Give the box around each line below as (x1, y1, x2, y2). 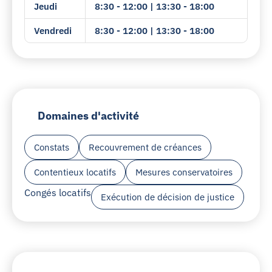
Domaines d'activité (38, 109, 139, 123)
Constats (34, 141, 69, 153)
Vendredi (34, 25, 72, 36)
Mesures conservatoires (135, 166, 233, 178)
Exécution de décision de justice (101, 191, 234, 203)
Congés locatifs (24, 186, 91, 199)
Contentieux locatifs (34, 166, 116, 178)
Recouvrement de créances (89, 141, 202, 153)
